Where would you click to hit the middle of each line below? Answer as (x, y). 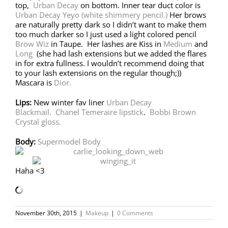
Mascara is (35, 82)
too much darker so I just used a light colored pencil (106, 34)
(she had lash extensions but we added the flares (121, 53)
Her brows (187, 15)
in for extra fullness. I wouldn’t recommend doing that (110, 63)
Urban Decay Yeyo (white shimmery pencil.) (91, 15)
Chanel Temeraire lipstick (99, 112)
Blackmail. (34, 112)
